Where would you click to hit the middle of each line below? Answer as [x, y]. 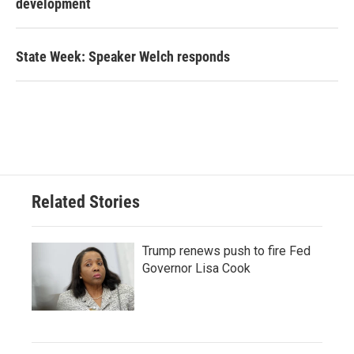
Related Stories [86, 202]
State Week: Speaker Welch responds [123, 56]
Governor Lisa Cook [196, 268]
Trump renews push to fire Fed [226, 251]
